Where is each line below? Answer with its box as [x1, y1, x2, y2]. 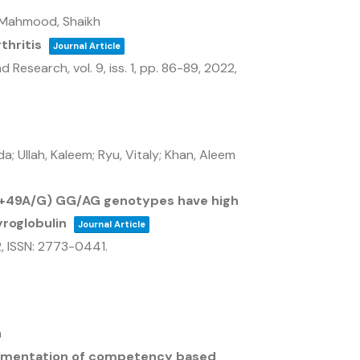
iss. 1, [109, 59, 140, 76]
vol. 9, [73, 59, 109, 76]
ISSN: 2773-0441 [7, 238, 105, 255]
